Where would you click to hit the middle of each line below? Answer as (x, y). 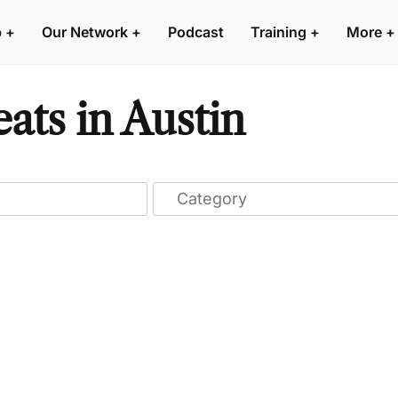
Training (279, 32)
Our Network (85, 32)
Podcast (196, 32)
